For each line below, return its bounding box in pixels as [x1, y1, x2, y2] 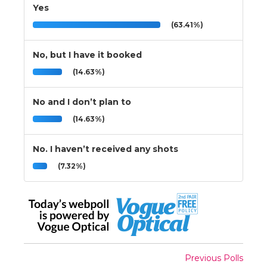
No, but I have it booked [33, 49, 142, 60]
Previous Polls [185, 252, 243, 263]
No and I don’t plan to [33, 96, 131, 107]
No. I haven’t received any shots [33, 143, 178, 154]
